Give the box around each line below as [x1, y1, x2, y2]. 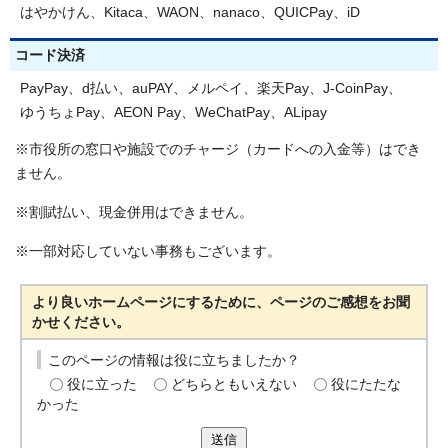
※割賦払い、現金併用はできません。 [15, 205, 253, 221]
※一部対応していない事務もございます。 [15, 244, 281, 260]
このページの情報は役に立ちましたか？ [48, 353, 301, 369]
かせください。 [32, 315, 131, 331]
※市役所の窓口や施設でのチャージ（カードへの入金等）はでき [15, 142, 421, 158]
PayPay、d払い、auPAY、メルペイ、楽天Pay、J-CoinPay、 [20, 81, 402, 97]
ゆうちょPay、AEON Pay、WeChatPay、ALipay [20, 105, 327, 121]
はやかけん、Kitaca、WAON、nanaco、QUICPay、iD [20, 5, 360, 21]
